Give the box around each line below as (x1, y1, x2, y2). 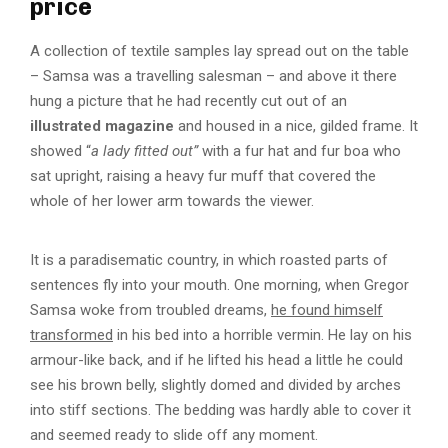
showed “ (30, 141, 91, 160)
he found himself (271, 300, 383, 319)
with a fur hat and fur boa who (198, 141, 401, 160)
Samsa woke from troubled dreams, (30, 300, 271, 319)
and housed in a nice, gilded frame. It (174, 116, 418, 135)
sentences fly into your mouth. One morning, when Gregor (30, 275, 409, 294)
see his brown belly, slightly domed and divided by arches (30, 375, 401, 394)
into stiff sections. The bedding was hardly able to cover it (30, 400, 411, 419)
